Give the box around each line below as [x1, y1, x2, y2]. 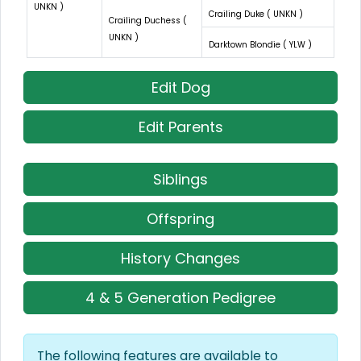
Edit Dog [151, 77, 210, 98]
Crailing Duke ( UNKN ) [209, 7, 303, 20]
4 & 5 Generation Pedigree [85, 287, 276, 308]
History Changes [121, 247, 240, 268]
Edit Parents [138, 116, 223, 137]
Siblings [153, 168, 208, 189]
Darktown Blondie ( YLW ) [209, 38, 312, 51]
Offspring [147, 208, 214, 229]
